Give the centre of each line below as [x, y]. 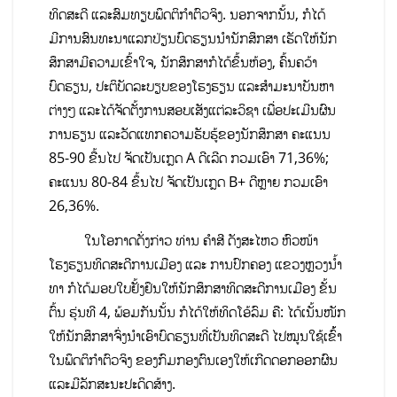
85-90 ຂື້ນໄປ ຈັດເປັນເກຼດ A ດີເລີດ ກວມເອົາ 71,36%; [189, 157]
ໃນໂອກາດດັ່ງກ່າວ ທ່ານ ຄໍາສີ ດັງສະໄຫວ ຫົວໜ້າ [183, 241]
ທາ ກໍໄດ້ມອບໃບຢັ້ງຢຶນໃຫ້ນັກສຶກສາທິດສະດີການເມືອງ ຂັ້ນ [193, 288]
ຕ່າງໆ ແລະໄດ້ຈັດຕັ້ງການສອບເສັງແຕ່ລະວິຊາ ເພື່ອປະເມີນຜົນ [192, 109]
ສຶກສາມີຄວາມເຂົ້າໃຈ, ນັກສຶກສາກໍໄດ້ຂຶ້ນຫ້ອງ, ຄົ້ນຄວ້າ [183, 62]
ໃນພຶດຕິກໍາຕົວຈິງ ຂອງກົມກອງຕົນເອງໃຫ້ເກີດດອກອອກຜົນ [193, 360]
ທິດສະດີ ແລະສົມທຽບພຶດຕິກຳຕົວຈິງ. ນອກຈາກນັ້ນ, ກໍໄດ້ [187, 14]
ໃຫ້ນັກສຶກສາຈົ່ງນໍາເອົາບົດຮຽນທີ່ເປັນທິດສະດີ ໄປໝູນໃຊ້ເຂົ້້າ [195, 336]
